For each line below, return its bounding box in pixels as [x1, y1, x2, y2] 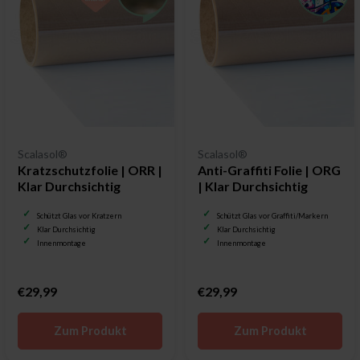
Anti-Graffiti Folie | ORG [198, 162, 341, 178]
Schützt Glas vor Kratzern [37, 211, 121, 220]
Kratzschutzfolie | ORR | [18, 162, 162, 178]
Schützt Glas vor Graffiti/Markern [217, 211, 328, 220]
